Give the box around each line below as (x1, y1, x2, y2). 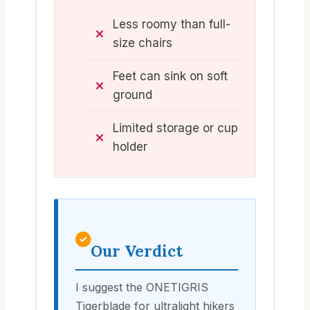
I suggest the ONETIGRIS (75, 280, 208, 295)
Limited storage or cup (113, 120, 238, 135)
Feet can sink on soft (113, 69, 228, 83)
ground (113, 87, 152, 102)
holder (113, 139, 147, 154)
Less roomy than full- (113, 17, 230, 31)
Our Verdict (91, 240, 183, 261)
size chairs (113, 35, 172, 50)
